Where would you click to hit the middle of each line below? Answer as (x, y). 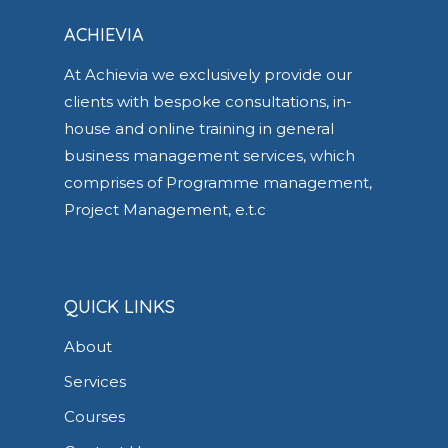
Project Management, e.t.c (165, 209)
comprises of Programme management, (218, 182)
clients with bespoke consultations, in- (208, 101)
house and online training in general (199, 128)
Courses (94, 416)
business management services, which (209, 155)
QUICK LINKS (119, 306)
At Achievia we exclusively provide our (208, 74)
